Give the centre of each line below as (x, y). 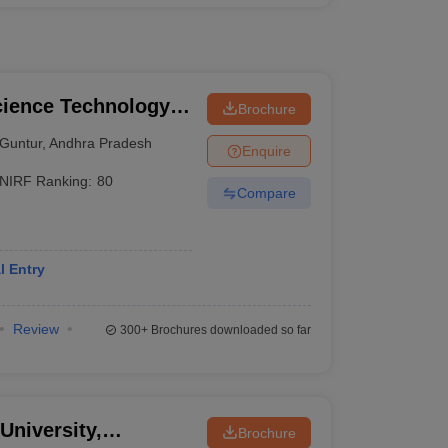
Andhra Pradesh (101, 142)
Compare (266, 192)
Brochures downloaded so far (229, 330)
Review (35, 329)
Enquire (266, 150)
